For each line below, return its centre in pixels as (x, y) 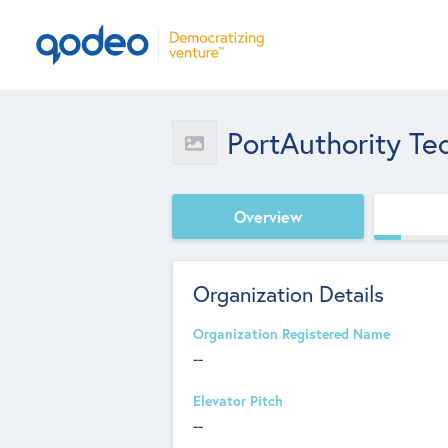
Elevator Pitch (238, 401)
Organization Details (288, 293)
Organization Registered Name (291, 334)
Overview (268, 216)
